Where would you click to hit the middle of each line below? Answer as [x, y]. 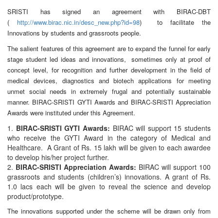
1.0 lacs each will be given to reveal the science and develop [109, 186]
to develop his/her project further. [58, 157]
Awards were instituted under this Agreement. [71, 112]
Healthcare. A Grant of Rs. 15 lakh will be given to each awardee [109, 147]
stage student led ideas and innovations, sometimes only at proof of [109, 59]
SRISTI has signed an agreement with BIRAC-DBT [109, 11]
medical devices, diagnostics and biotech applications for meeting [109, 80]
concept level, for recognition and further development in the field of [109, 70]
